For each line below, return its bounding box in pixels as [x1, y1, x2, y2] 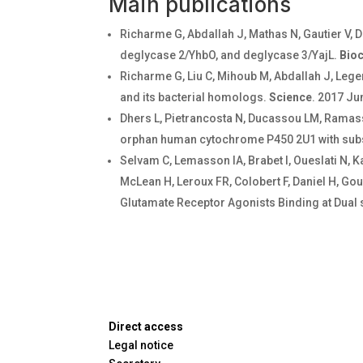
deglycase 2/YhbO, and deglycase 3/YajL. [120, 48, 340, 62]
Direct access [109, 320, 184, 334]
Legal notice [109, 339, 174, 352]
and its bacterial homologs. [120, 90, 267, 104]
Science [267, 90, 313, 104]
